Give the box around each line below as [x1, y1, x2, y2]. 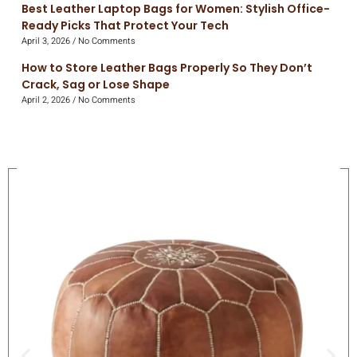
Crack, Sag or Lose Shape [22, 76, 170, 92]
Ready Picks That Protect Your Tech [22, 17, 229, 33]
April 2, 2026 [22, 92, 73, 107]
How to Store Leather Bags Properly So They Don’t [22, 59, 312, 76]
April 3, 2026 [22, 33, 73, 48]
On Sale [17, 171, 57, 185]
